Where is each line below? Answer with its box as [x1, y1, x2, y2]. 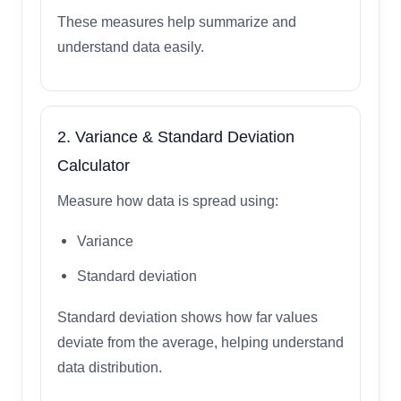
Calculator [57, 156, 130, 175]
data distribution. [57, 359, 162, 375]
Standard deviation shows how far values [57, 309, 318, 325]
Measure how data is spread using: [57, 192, 278, 209]
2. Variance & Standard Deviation [57, 127, 294, 146]
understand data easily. [57, 38, 204, 55]
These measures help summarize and [57, 13, 296, 30]
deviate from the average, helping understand [57, 334, 344, 350]
